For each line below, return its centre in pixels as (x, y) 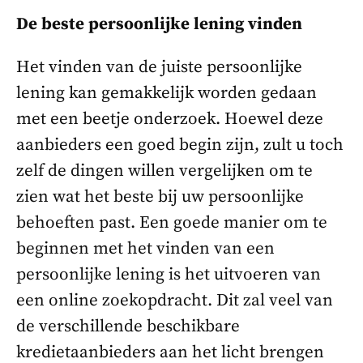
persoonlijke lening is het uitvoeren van (169, 274)
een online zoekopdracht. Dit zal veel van (175, 300)
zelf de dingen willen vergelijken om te (164, 171)
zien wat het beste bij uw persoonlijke (160, 196)
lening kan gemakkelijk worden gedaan (167, 93)
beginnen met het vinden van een (145, 248)
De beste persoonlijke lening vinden (159, 24)
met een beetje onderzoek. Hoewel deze (170, 119)
